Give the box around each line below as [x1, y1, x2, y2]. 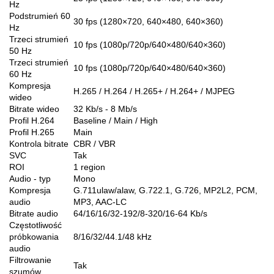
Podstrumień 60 [9, 10, 70, 21]
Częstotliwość [9, 220, 62, 230]
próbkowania [9, 231, 59, 242]
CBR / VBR [73, 138, 116, 149]
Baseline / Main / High [73, 115, 158, 125]
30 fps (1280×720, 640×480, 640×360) [73, 16, 223, 26]
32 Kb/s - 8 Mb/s [73, 103, 137, 114]
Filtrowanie [9, 254, 51, 265]
